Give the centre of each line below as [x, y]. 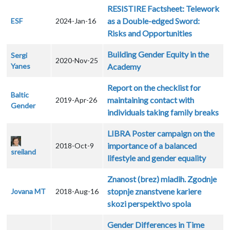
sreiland [23, 151]
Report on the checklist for [154, 88]
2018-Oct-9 [75, 146]
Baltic [20, 95]
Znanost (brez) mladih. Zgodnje [162, 179]
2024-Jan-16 [76, 21]
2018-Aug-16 [77, 191]
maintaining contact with [151, 100]
